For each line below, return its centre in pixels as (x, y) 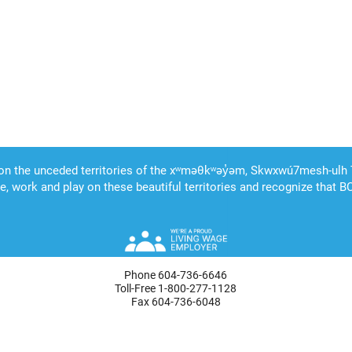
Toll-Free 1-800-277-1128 (176, 288)
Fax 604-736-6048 (176, 301)
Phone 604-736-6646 (176, 275)
